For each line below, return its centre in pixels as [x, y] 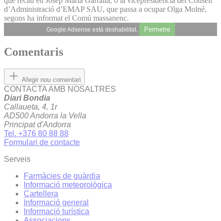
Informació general [56, 203]
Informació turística [56, 212]
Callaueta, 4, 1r [31, 107]
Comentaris [34, 52]
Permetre [157, 29]
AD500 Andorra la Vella [45, 116]
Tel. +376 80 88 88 [36, 134]
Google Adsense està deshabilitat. [92, 29]
